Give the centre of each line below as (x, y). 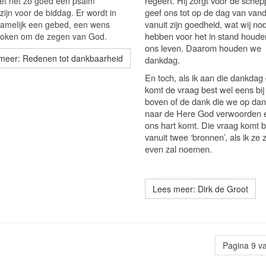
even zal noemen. (178, 149)
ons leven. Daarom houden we (203, 48)
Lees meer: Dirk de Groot (200, 189)
